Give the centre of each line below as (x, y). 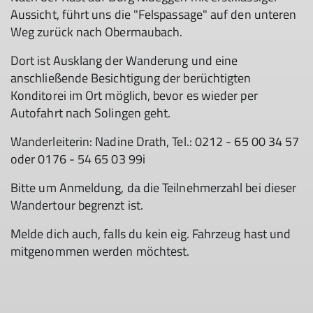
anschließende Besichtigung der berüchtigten (131, 78)
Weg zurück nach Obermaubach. (97, 32)
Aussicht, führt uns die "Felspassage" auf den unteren (154, 14)
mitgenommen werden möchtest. (100, 251)
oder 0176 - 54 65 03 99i (78, 159)
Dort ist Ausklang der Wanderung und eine (124, 60)
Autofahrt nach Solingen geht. (91, 113)
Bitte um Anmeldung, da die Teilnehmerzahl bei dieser (154, 188)
